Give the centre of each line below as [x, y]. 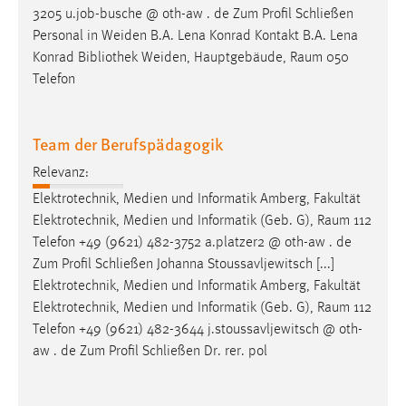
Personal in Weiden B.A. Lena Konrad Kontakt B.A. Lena [195, 36]
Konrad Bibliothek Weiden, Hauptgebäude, [161, 58]
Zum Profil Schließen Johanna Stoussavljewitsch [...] [184, 265]
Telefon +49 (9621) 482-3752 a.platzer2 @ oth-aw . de [192, 243]
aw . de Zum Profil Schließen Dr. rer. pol [150, 352]
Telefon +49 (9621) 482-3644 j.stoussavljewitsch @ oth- [198, 330]
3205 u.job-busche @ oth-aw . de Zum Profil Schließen [193, 14]
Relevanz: [61, 174]
